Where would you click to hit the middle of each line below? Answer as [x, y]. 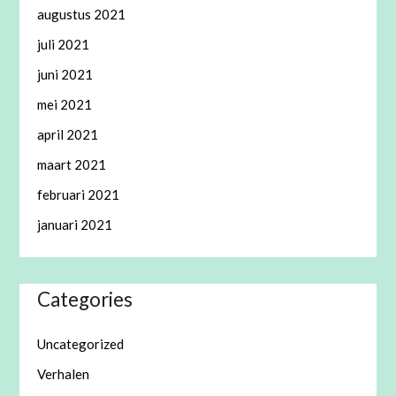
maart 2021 [72, 165]
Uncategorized [81, 344]
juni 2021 [65, 75]
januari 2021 [75, 225]
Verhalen [64, 374]
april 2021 [68, 135]
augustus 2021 [82, 15]
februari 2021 [79, 195]
